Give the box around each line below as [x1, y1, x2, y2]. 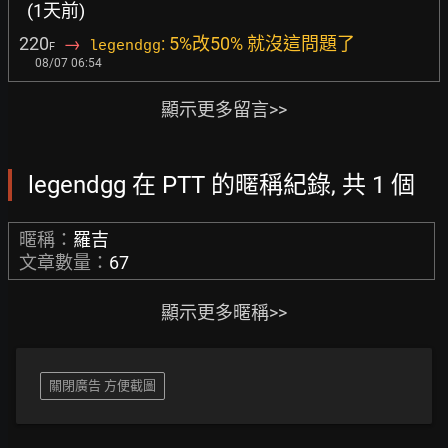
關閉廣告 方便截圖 [49, 378, 156, 393]
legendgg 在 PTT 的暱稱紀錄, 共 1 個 [28, 171, 415, 199]
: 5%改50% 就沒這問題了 [161, 33, 355, 54]
